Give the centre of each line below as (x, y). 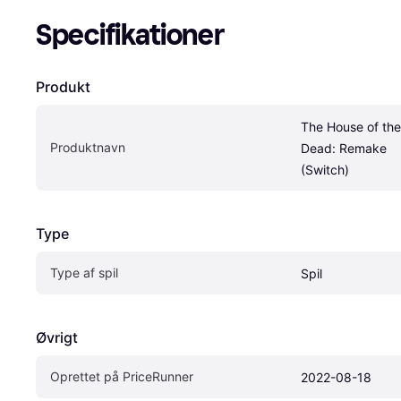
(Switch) (325, 170)
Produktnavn (88, 148)
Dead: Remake (344, 149)
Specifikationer (130, 35)
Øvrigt (57, 338)
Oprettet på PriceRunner (122, 377)
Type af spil (84, 273)
